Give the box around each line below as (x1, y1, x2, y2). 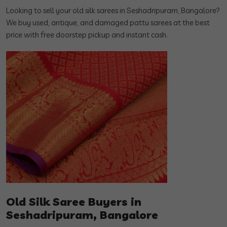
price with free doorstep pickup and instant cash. (6, 30, 168, 40)
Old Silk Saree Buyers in (6, 195, 141, 209)
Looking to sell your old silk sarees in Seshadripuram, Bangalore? (6, 6, 220, 15)
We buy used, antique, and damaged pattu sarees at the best (6, 18, 210, 27)
